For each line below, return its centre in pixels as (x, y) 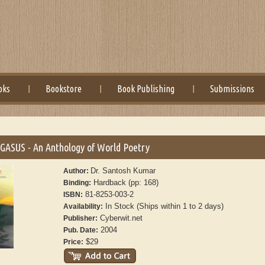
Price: (74, 242)
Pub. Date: (81, 230)
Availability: (83, 206)
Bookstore (64, 89)
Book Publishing (146, 89)
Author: (77, 171)
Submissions (232, 89)
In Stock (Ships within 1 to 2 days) (164, 206)
